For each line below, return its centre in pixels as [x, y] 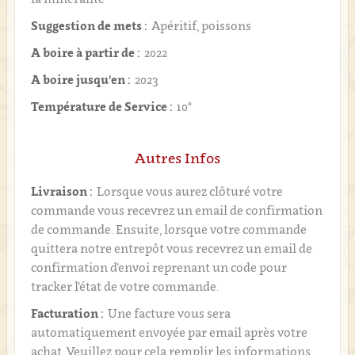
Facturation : [67, 313]
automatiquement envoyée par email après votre [169, 332]
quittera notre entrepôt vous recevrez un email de [171, 248]
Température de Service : [101, 106]
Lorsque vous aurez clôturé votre [189, 191]
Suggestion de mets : [89, 25]
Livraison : [61, 191]
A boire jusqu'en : [80, 79]
